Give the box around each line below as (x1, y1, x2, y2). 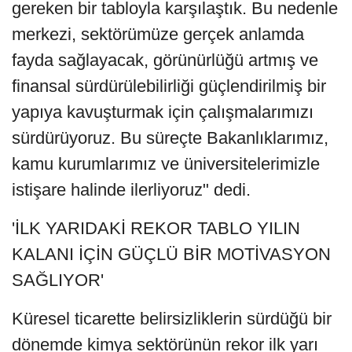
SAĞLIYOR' (12, 270, 104, 291)
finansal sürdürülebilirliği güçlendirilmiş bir (12, 76, 326, 97)
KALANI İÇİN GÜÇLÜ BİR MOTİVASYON (12, 244, 331, 265)
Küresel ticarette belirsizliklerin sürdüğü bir (12, 309, 332, 329)
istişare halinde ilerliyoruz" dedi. (12, 180, 251, 200)
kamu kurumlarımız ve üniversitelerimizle (12, 154, 320, 174)
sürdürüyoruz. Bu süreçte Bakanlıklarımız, (12, 128, 328, 148)
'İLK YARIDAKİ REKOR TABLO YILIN (12, 218, 300, 239)
